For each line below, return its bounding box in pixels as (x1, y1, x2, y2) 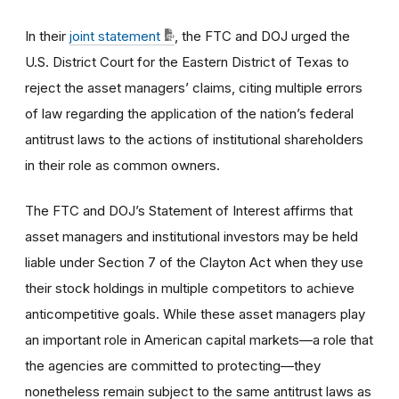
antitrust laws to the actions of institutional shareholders (25, 130, 363, 148)
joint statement (69, 27, 160, 45)
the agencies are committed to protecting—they (25, 356, 321, 374)
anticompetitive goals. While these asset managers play (25, 305, 365, 322)
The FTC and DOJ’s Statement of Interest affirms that (25, 201, 353, 219)
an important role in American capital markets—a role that (25, 330, 373, 348)
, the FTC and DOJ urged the (175, 27, 350, 45)
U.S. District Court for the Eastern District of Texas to (25, 53, 349, 70)
